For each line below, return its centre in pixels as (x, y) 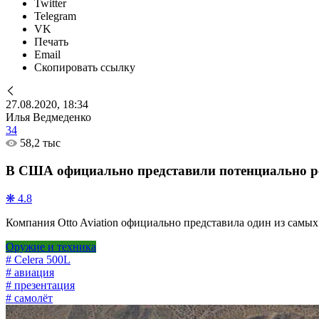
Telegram (55, 16)
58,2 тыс (40, 143)
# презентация (40, 286)
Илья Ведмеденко (48, 117)
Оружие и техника (51, 247)
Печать (51, 42)
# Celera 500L (38, 260)
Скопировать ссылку (85, 67)
